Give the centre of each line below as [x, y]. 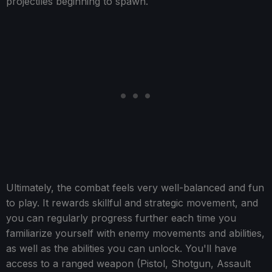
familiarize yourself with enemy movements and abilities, [135, 233]
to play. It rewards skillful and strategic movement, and [132, 203]
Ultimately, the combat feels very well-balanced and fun [135, 188]
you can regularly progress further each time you [121, 218]
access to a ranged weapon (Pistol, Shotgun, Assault [128, 264]
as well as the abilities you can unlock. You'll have [121, 249]
